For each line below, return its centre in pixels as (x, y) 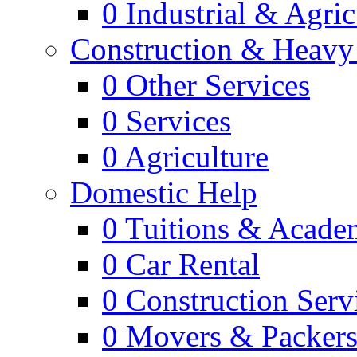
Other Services (218, 85)
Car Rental (193, 264)
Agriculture (196, 157)
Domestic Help (164, 192)
